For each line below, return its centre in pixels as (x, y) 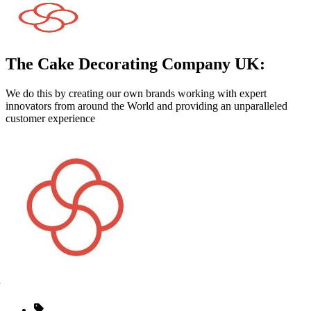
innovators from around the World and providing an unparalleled (146, 106)
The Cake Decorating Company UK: (135, 64)
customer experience (50, 118)
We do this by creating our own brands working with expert (136, 93)
